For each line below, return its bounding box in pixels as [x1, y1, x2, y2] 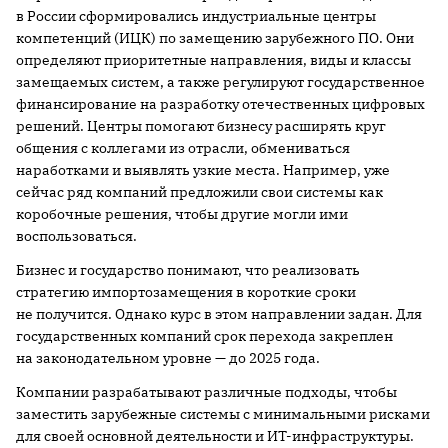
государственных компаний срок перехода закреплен [16, 326, 393, 345]
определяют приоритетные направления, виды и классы [16, 50, 411, 69]
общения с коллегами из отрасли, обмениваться [16, 138, 350, 157]
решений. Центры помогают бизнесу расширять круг [16, 116, 386, 135]
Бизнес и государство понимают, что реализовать [16, 260, 360, 279]
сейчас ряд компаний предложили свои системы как [16, 182, 383, 201]
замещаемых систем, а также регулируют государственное [16, 72, 425, 91]
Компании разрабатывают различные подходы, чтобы [16, 382, 397, 401]
